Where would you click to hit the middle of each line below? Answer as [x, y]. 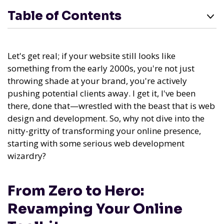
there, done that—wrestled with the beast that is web [111, 106]
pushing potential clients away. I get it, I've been [101, 93]
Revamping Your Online [95, 209]
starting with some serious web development [96, 143]
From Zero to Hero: [76, 191]
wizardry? [27, 156]
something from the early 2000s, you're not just [101, 68]
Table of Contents [64, 16]
